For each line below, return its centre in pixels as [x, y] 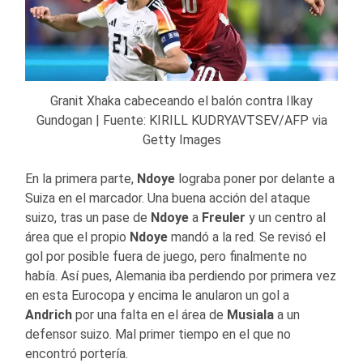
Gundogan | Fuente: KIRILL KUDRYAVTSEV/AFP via [181, 120]
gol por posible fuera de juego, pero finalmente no [166, 256]
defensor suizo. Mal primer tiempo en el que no [158, 334]
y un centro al [286, 217]
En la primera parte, [81, 178]
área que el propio [77, 237]
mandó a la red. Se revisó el [247, 237]
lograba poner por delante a [255, 178]
